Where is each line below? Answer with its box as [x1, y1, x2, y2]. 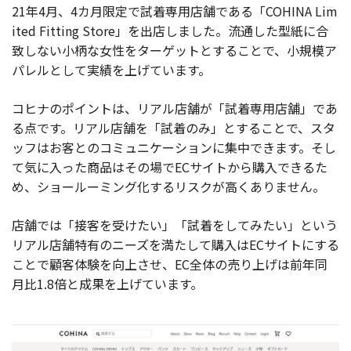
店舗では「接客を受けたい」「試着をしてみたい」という [12, 215, 338, 235]
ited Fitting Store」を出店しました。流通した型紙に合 [12, 21, 328, 41]
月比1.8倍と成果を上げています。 [12, 274, 203, 294]
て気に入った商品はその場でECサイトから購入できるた [12, 157, 327, 177]
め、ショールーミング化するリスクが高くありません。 [12, 177, 325, 197]
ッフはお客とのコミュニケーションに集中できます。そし [12, 138, 336, 157]
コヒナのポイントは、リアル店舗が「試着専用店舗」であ [12, 99, 338, 118]
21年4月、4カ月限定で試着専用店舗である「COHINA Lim [12, 2, 338, 21]
